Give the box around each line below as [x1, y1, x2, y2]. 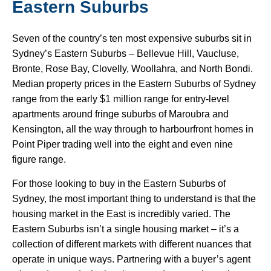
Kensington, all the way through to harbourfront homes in [12, 124, 253, 135]
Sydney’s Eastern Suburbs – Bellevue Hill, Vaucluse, [12, 48, 239, 59]
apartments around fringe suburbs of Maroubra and [12, 109, 229, 120]
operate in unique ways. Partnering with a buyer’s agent [12, 254, 250, 265]
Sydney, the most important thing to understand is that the [12, 194, 256, 204]
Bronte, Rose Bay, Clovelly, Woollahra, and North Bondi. [12, 64, 253, 74]
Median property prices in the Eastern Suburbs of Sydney [12, 79, 256, 90]
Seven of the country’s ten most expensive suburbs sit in [12, 33, 252, 44]
